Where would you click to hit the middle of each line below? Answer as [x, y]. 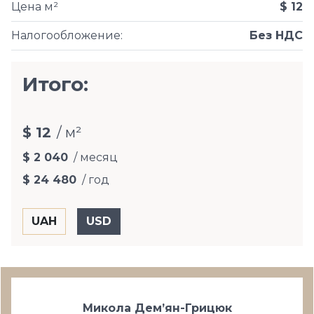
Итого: [55, 84]
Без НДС [276, 35]
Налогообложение [66, 35]
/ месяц [96, 157]
